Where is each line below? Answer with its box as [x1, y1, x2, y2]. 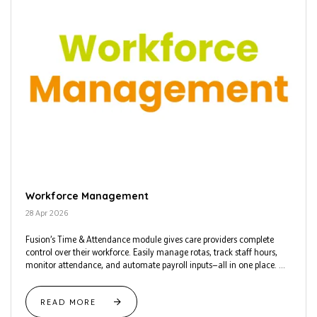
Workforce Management [25, 190, 149, 203]
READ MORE [40, 296, 100, 307]
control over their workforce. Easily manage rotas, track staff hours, [25, 247, 277, 258]
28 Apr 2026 [25, 208, 68, 219]
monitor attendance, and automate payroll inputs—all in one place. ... [25, 260, 285, 271]
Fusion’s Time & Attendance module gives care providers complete [25, 234, 274, 246]
